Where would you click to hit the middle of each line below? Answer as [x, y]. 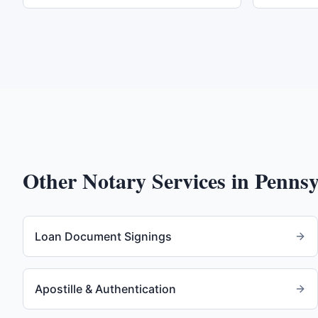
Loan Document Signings [103, 236]
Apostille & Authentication [105, 289]
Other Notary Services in [139, 180]
